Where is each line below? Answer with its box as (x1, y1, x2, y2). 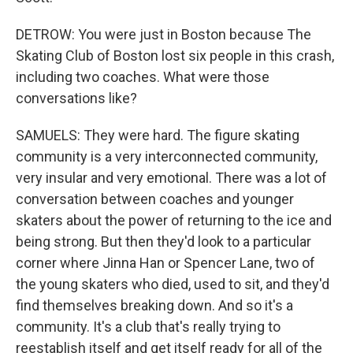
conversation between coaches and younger (16, 191, 294, 207)
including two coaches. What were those (16, 69, 269, 85)
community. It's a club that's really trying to (16, 318, 281, 335)
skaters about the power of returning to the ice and (16, 212, 332, 229)
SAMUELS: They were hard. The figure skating (16, 127, 299, 143)
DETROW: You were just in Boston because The (16, 26, 311, 43)
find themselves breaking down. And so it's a (16, 297, 293, 314)
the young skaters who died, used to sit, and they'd (16, 276, 329, 292)
